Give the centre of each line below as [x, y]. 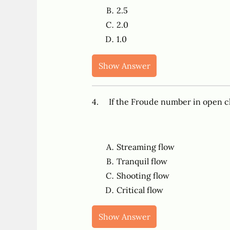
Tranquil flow [142, 161]
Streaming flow [145, 147]
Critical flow [140, 190]
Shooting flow [143, 176]
